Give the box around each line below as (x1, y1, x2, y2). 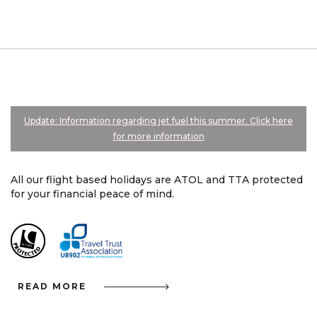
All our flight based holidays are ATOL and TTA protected (11, 173, 303, 186)
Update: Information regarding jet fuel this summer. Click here (24, 115, 293, 126)
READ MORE (18, 281, 86, 292)
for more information (113, 131, 204, 142)
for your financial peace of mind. (11, 188, 174, 200)
